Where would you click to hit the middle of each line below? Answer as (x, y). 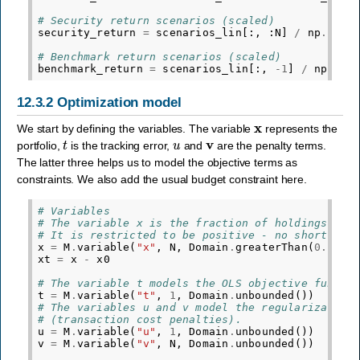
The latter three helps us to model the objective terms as (157, 162)
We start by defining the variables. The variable (136, 128)
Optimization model (119, 102)
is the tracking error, (121, 145)
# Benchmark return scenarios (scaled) (160, 57)
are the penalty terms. (270, 145)
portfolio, (40, 145)
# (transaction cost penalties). (139, 319)
